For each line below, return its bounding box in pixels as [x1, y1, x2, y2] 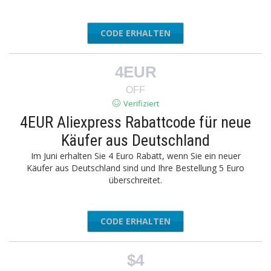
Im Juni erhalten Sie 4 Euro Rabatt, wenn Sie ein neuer [30, 150, 241, 162]
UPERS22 [140, 27, 177, 39]
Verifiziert [123, 98, 159, 109]
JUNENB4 [139, 215, 177, 227]
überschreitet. [109, 174, 162, 186]
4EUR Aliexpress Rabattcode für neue [20, 113, 251, 131]
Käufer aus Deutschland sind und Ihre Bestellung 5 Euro [27, 162, 244, 174]
